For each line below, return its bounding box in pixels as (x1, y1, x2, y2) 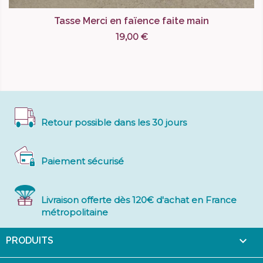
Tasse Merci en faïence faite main (54, 15, 209, 27)
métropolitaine (41, 207, 108, 218)
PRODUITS (6, 235, 53, 247)
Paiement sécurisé (41, 156, 124, 167)
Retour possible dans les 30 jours (41, 117, 187, 129)
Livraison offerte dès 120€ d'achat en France (41, 194, 237, 206)
